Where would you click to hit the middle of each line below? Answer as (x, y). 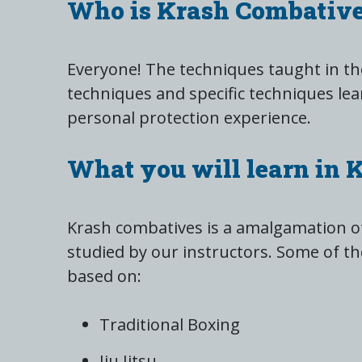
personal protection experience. (189, 118)
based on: (104, 276)
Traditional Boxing (170, 325)
